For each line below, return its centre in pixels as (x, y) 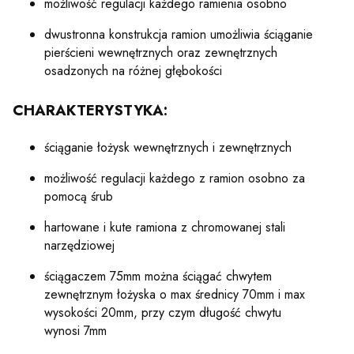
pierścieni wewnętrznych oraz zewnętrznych (161, 52)
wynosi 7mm (75, 331)
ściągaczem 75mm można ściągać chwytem (158, 277)
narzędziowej (79, 246)
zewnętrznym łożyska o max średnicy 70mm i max (175, 295)
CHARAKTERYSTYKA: (90, 111)
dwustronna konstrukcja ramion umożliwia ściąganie (179, 34)
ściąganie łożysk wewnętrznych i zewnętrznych (168, 148)
